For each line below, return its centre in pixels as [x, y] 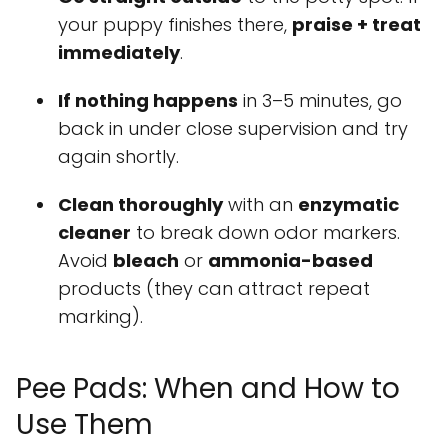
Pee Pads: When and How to [208, 388]
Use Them [84, 424]
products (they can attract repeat [214, 288]
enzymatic [348, 204]
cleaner [94, 232]
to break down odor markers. [265, 232]
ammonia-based [290, 260]
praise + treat [356, 24]
